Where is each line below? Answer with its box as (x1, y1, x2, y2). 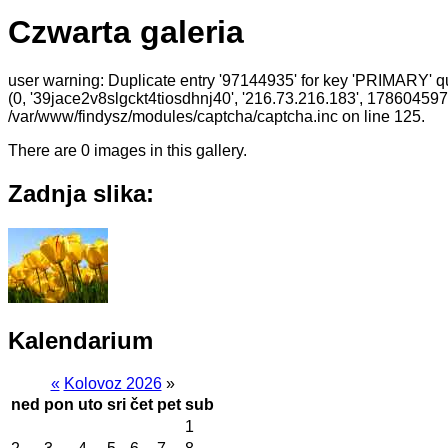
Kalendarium (8, 326, 153, 354)
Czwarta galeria (8, 13, 244, 50)
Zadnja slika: (8, 179, 154, 207)
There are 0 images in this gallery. (8, 142, 247, 160)
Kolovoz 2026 (63, 374, 162, 392)
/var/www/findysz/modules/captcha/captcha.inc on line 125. (8, 108, 425, 126)
